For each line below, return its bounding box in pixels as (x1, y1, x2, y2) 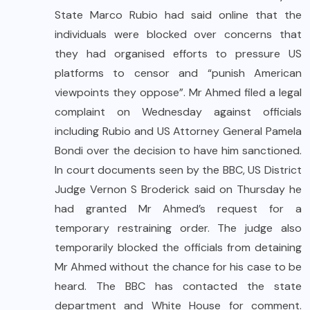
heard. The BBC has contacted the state (55, 278, 302, 293)
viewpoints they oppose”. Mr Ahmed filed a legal (55, 84, 302, 100)
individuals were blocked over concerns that (55, 26, 302, 42)
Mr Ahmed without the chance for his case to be (55, 259, 302, 274)
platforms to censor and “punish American (55, 65, 302, 80)
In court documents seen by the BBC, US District (55, 162, 302, 177)
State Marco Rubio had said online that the (55, 7, 302, 22)
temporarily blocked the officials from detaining (55, 239, 302, 255)
